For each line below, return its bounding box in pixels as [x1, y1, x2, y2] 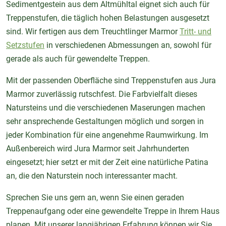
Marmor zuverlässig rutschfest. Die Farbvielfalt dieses [6, 89, 197, 99]
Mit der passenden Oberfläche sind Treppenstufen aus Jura [6, 76, 216, 86]
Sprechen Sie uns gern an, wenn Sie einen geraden [6, 193, 184, 203]
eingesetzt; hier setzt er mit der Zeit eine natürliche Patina [6, 157, 208, 167]
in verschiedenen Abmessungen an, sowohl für [44, 40, 211, 50]
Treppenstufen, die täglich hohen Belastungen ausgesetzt [6, 13, 209, 23]
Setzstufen [6, 40, 44, 50]
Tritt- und [180, 27, 211, 37]
